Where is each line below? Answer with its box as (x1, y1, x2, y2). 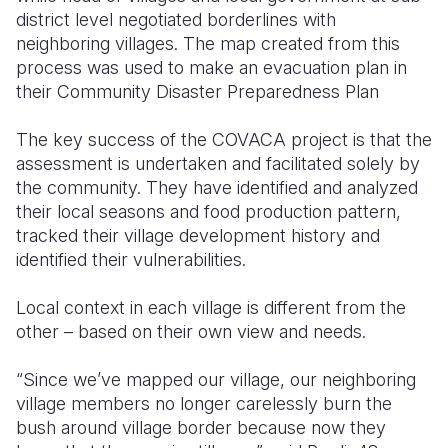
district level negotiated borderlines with (16, 9, 336, 30)
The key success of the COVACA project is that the (16, 129, 432, 150)
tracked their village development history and (16, 225, 380, 246)
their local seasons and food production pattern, (16, 201, 401, 222)
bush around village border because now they (16, 417, 386, 438)
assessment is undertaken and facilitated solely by (16, 153, 420, 174)
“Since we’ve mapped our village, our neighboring (16, 369, 416, 390)
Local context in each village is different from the (16, 297, 406, 318)
